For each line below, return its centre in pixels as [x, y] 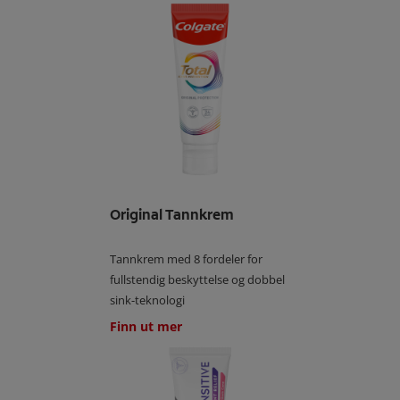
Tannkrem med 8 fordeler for [187, 258]
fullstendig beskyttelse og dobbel [198, 279]
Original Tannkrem [172, 214]
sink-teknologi [148, 300]
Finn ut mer [146, 326]
